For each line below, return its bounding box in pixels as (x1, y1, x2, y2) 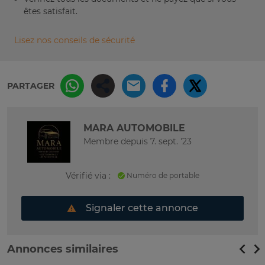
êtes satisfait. (24, 5, 77, 17)
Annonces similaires (7, 243, 118, 256)
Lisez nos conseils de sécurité (14, 35, 135, 46)
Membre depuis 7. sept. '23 (83, 136, 192, 147)
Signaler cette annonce (83, 202, 198, 214)
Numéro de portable (125, 171, 199, 180)
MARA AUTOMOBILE (83, 122, 185, 134)
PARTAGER (7, 80, 54, 92)
